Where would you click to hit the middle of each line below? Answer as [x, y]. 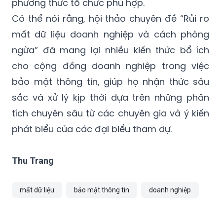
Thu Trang [33, 161]
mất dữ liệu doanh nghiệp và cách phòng [110, 35]
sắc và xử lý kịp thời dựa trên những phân [110, 98]
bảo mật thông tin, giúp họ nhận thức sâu [110, 82]
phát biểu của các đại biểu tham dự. [92, 129]
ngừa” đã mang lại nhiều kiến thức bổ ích [110, 50]
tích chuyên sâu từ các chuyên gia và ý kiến [110, 113]
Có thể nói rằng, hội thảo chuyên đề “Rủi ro [110, 19]
